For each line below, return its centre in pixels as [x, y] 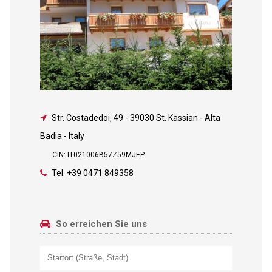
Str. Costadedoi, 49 [87, 117]
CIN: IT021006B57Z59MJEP [98, 155]
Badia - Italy [62, 136]
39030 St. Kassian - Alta [175, 117]
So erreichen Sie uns [100, 224]
